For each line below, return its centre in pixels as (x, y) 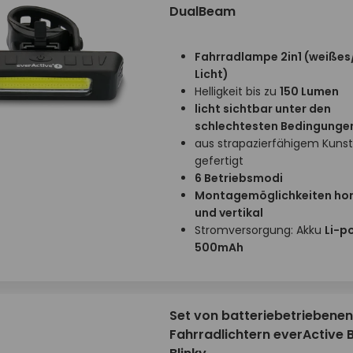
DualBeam (202, 11)
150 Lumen (309, 91)
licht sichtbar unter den (262, 109)
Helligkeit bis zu (237, 91)
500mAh (219, 247)
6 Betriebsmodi (238, 178)
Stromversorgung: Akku (259, 230)
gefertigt (219, 161)
